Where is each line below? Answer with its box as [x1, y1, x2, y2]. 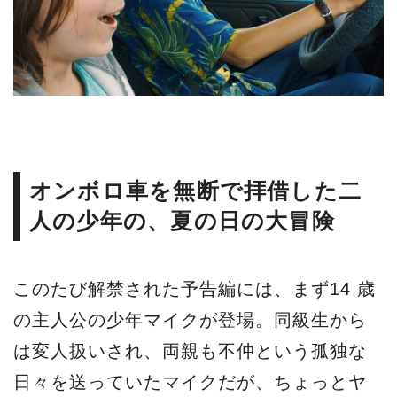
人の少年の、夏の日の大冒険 [29, 208, 335, 233]
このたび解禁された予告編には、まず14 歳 [13, 278, 376, 299]
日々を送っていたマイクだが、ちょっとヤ [13, 371, 367, 392]
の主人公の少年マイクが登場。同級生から [13, 309, 367, 330]
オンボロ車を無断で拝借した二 [29, 178, 362, 203]
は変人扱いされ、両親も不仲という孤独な [13, 340, 367, 361]
